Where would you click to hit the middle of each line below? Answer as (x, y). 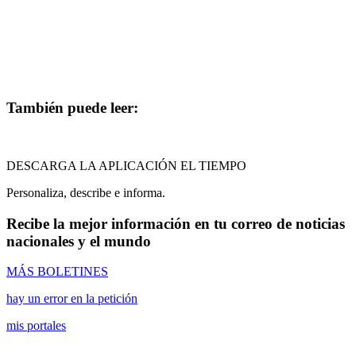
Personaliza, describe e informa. (86, 192)
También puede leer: (72, 108)
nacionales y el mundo (79, 241)
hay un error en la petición (72, 299)
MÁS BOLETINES (57, 272)
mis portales (36, 326)
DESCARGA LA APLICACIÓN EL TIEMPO (126, 165)
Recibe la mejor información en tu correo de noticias (176, 223)
